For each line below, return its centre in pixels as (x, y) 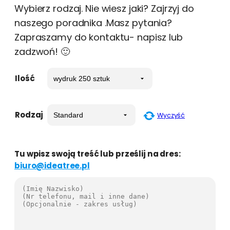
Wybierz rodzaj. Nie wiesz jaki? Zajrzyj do (104, 8)
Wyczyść (171, 115)
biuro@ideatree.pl (52, 166)
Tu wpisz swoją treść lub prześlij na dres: (98, 154)
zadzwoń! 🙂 (42, 52)
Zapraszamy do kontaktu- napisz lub (99, 37)
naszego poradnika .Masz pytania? (93, 23)
